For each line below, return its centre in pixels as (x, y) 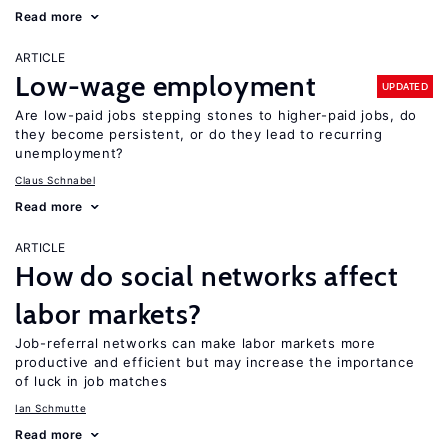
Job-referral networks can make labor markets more (195, 343)
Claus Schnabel (55, 180)
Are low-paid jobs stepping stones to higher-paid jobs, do (216, 115)
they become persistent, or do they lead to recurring (199, 134)
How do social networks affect (207, 276)
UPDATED (404, 86)
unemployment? (70, 153)
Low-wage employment (166, 86)
